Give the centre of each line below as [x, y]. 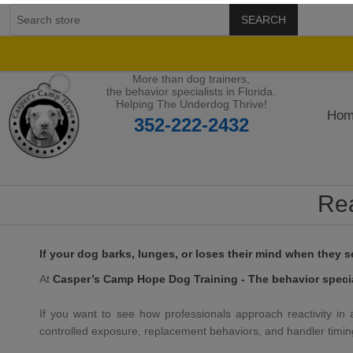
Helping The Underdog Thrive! [191, 104]
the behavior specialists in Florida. [191, 91]
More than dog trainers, [191, 79]
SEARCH [264, 20]
